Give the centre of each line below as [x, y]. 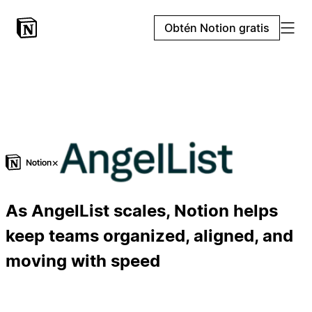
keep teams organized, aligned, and [149, 236]
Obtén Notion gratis [217, 28]
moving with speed [83, 261]
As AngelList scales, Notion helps [142, 211]
